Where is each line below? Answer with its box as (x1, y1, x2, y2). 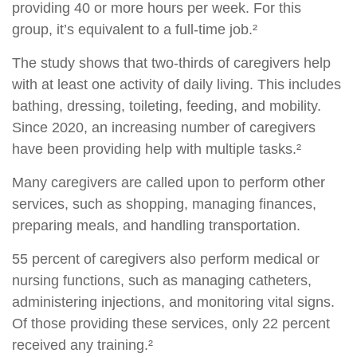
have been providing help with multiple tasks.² (12, 141, 301, 158)
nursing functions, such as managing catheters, (12, 273, 312, 289)
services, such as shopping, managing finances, (12, 196, 316, 213)
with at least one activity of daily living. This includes (12, 76, 341, 93)
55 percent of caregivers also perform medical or (12, 251, 320, 268)
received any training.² (12, 337, 153, 354)
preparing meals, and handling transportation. (12, 218, 300, 234)
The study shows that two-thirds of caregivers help (12, 55, 331, 72)
